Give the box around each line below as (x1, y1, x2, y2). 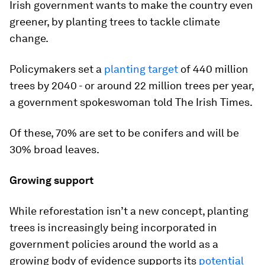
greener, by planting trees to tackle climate (9, 15, 220, 28)
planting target (104, 63, 178, 75)
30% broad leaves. (9, 143, 99, 156)
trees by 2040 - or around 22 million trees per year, (9, 79, 254, 92)
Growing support (9, 174, 93, 186)
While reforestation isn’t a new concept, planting (9, 205, 248, 217)
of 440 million (178, 63, 248, 75)
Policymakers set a (9, 63, 104, 75)
